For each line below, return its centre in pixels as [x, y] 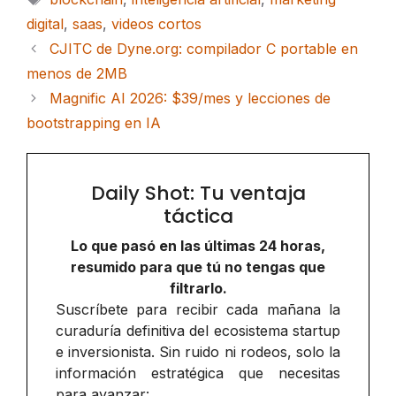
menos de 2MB [77, 73]
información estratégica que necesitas [198, 373]
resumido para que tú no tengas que [198, 267]
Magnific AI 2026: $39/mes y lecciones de [190, 98]
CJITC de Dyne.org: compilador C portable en [203, 48]
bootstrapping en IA [94, 122]
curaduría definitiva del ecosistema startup [198, 330]
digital [45, 23]
